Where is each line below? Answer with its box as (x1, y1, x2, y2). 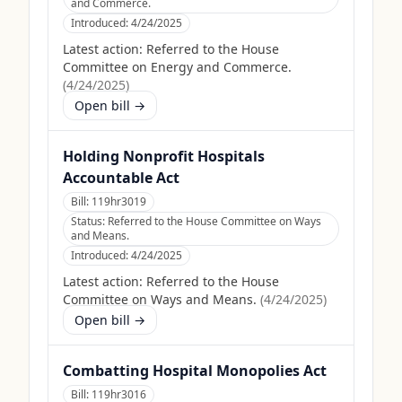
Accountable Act (63, 168, 179, 188)
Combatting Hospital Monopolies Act (63, 361, 327, 380)
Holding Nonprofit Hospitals (63, 146, 265, 166)
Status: (71, 214, 108, 229)
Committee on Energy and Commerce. (63, 58, 292, 75)
